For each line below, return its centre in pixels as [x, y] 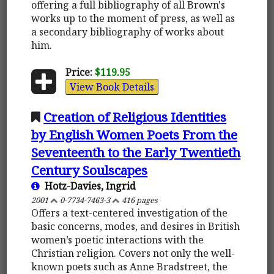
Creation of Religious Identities [135, 117]
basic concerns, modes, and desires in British [136, 226]
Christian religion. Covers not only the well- [133, 253]
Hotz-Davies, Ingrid [88, 186]
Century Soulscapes [90, 170]
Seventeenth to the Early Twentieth [136, 152]
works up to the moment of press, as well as [133, 18]
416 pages [139, 200]
